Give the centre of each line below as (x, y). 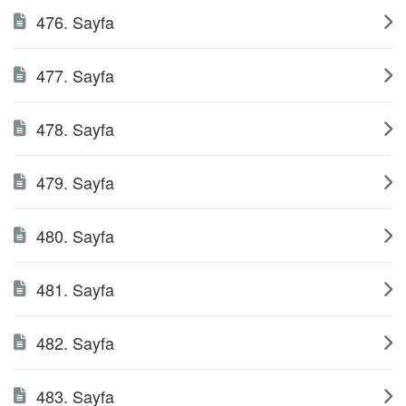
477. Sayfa (75, 75)
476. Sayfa (75, 22)
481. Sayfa (75, 289)
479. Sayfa (75, 182)
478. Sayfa (75, 129)
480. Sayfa (75, 236)
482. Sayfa (75, 343)
